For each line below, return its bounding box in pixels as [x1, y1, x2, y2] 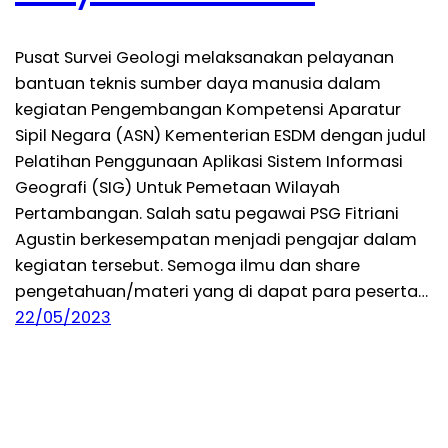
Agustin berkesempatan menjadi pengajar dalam [15, 227, 417, 251]
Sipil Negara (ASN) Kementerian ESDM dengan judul [15, 123, 426, 147]
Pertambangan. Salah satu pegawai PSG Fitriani [15, 201, 399, 225]
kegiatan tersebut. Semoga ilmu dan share [15, 253, 360, 277]
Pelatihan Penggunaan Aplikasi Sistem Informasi [15, 149, 403, 173]
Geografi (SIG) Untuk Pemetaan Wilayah [15, 175, 340, 199]
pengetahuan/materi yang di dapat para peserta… [15, 279, 428, 303]
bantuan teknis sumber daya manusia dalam [15, 71, 381, 95]
